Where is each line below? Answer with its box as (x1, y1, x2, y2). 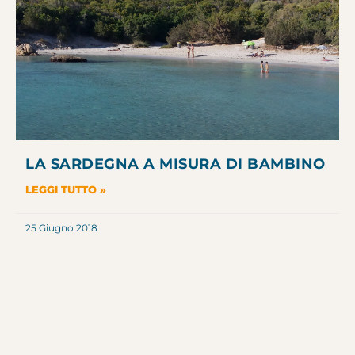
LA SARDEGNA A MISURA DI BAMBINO (25, 155, 326, 173)
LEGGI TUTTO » (25, 182, 106, 196)
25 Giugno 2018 (25, 221, 97, 234)
